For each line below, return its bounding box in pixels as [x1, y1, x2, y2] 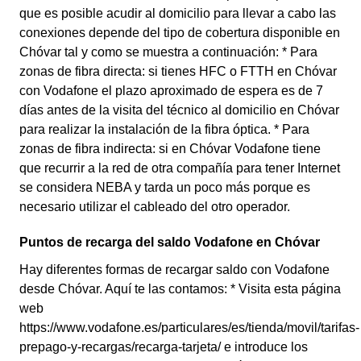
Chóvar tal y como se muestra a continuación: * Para [19, 45, 317, 59]
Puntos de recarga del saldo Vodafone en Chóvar [19, 235, 320, 249]
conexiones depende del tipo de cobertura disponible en [19, 26, 340, 39]
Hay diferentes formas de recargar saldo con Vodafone [19, 263, 330, 276]
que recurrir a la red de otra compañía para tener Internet [19, 161, 340, 175]
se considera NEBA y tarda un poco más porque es [19, 180, 310, 194]
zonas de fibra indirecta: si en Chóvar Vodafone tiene [19, 142, 321, 156]
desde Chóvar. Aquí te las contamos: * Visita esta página [19, 282, 341, 296]
